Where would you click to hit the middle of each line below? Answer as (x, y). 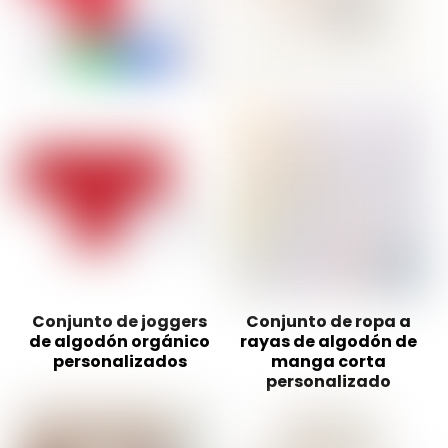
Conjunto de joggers (120, 321)
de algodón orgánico (120, 341)
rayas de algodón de (328, 341)
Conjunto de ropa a (328, 321)
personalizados (119, 361)
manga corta (328, 361)
